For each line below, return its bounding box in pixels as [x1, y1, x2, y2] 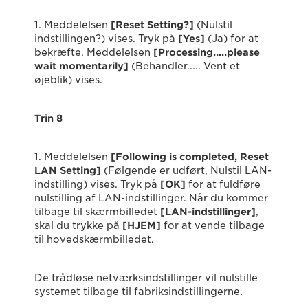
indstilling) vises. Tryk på [34, 179, 160, 190]
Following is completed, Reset [115, 151, 269, 163]
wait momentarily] [34, 60, 129, 72]
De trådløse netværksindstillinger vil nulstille [34, 272, 258, 284]
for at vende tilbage [161, 220, 265, 232]
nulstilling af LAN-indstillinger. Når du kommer [34, 192, 268, 204]
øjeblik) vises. [34, 74, 102, 86]
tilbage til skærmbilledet [34, 206, 160, 218]
